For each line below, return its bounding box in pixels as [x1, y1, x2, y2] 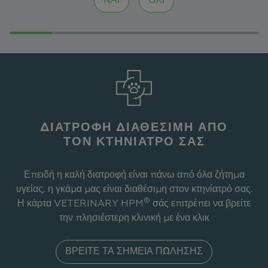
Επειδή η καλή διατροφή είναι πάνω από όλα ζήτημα [23, 170, 245, 180]
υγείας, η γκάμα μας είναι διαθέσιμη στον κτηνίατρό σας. [16, 184, 252, 194]
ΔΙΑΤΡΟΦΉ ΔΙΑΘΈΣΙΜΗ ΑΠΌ [40, 121, 228, 133]
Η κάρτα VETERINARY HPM [17, 199, 144, 209]
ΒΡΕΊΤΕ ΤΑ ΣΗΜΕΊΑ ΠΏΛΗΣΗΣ [65, 246, 203, 257]
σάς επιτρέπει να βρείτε [150, 199, 251, 209]
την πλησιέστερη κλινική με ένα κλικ [59, 213, 209, 223]
